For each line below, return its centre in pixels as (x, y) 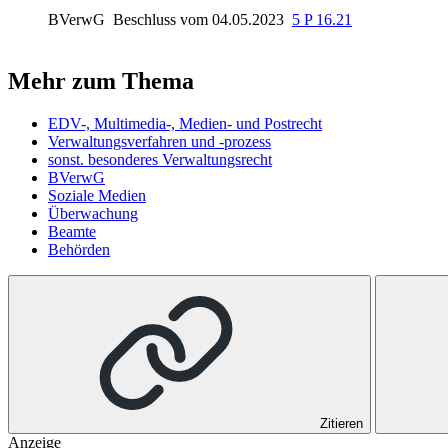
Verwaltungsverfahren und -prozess (159, 141)
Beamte (72, 231)
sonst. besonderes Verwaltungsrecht (160, 159)
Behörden (79, 249)
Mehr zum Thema (101, 80)
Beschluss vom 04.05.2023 (200, 19)
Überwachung (93, 213)
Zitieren (341, 423)
